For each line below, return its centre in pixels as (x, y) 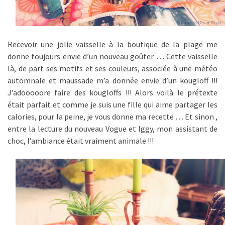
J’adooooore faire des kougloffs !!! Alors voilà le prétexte (113, 93)
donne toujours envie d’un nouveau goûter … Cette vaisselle (113, 57)
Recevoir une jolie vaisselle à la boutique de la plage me (113, 44)
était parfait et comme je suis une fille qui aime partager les (113, 105)
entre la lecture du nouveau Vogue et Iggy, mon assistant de (113, 129)
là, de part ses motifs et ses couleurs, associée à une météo (113, 69)
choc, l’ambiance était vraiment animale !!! (81, 141)
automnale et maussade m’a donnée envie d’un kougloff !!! (113, 81)
